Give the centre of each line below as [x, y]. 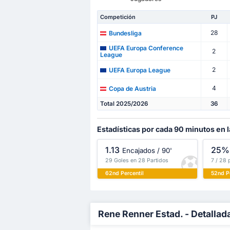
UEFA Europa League [139, 70]
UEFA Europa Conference [146, 48]
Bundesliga [125, 33]
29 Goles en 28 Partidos [137, 160]
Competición [118, 17]
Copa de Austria [132, 88]
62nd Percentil [124, 174]
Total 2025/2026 [124, 104]
